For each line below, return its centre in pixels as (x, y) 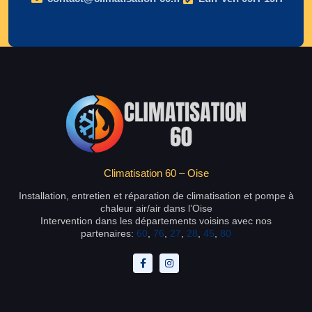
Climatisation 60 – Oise (156, 173)
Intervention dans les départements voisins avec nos (156, 220)
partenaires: (109, 233)
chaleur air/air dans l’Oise (156, 208)
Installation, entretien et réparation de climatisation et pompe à (156, 195)
